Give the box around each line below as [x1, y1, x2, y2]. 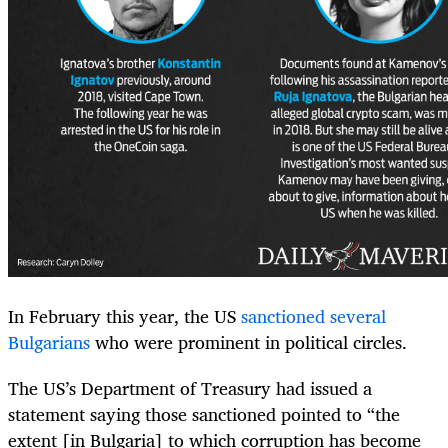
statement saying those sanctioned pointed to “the [8, 399, 400, 430]
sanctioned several [241, 300, 386, 331]
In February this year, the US [8, 300, 241, 331]
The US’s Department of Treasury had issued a [8, 373, 372, 404]
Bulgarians [8, 326, 90, 357]
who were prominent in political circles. [90, 326, 407, 357]
